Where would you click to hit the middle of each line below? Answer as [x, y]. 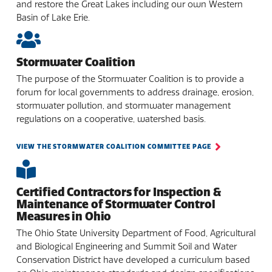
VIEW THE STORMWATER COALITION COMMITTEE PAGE [114, 146]
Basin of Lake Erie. [53, 18]
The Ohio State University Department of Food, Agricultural [136, 233]
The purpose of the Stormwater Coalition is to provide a [130, 79]
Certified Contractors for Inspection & [118, 192]
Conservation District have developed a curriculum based [133, 260]
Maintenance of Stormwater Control [116, 205]
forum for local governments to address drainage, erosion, [135, 92]
